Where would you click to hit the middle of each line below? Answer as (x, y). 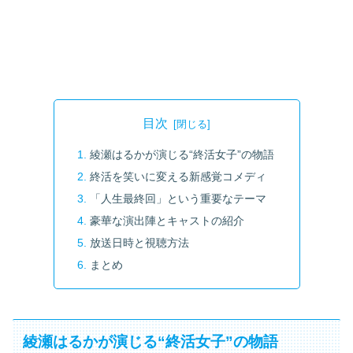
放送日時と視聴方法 (139, 242)
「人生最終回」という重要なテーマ (178, 199)
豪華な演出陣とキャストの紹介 (167, 220)
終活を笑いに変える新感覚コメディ (178, 177)
